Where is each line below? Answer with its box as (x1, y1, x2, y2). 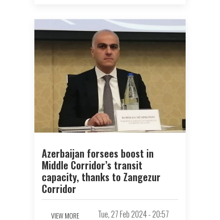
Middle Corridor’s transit (42, 158, 142, 173)
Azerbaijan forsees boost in (42, 146, 154, 161)
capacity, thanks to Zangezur (42, 169, 161, 185)
